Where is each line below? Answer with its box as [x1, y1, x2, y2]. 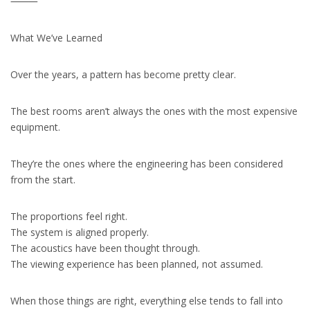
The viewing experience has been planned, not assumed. [10, 257, 263, 271]
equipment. [10, 120, 60, 134]
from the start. [10, 173, 75, 186]
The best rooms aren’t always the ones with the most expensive [10, 104, 298, 118]
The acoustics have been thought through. [10, 241, 200, 255]
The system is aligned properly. [10, 226, 149, 239]
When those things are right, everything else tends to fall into [10, 294, 283, 307]
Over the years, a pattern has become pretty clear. [10, 68, 236, 81]
